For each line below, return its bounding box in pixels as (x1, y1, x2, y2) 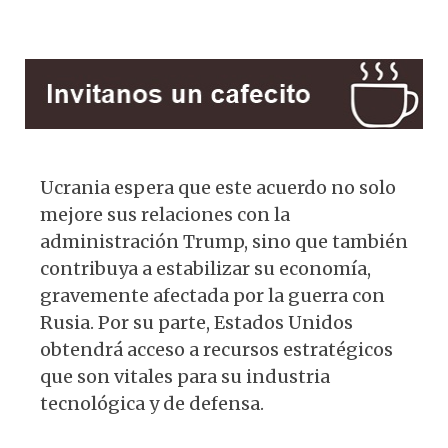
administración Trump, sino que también (40, 229, 408, 253)
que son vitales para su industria (40, 364, 330, 388)
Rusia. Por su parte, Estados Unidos (40, 310, 353, 334)
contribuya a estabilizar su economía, (40, 256, 371, 280)
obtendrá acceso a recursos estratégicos (40, 337, 393, 361)
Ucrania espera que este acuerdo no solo (40, 175, 396, 199)
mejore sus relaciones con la (40, 202, 290, 226)
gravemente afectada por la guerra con (40, 283, 385, 307)
